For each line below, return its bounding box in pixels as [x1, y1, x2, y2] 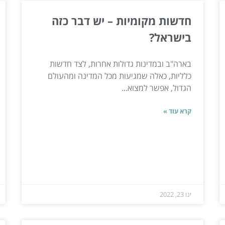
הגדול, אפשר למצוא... [122, 82, 192, 94]
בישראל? [149, 30, 192, 45]
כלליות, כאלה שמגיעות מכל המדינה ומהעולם [48, 70, 192, 82]
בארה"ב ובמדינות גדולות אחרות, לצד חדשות [50, 58, 192, 70]
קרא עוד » [163, 106, 192, 116]
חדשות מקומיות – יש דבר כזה [52, 13, 192, 29]
